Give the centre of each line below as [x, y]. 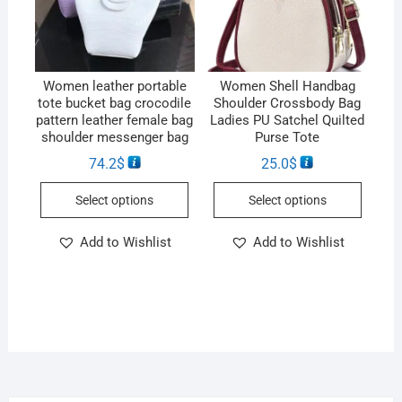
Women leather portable [114, 87]
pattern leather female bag [115, 121]
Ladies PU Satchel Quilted [288, 121]
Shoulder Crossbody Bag [288, 104]
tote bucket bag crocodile [115, 104]
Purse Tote [288, 138]
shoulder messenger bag [114, 138]
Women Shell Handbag [287, 87]
